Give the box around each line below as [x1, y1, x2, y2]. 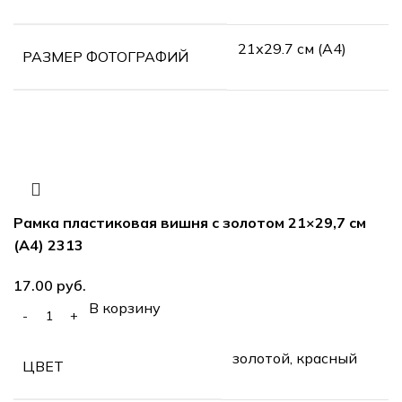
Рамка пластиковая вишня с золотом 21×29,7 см [13, 213, 366, 232]
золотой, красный [232, 348, 357, 367]
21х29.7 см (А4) [238, 39, 346, 57]
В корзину [89, 298, 161, 317]
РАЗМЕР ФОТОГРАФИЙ [22, 47, 188, 66]
